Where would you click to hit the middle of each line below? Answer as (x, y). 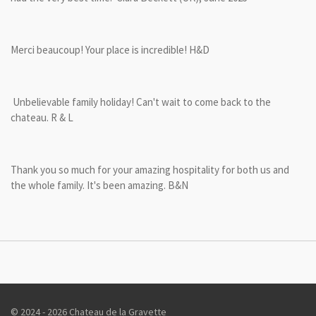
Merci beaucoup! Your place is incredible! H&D (110, 50)
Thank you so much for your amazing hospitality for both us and (150, 170)
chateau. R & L (42, 117)
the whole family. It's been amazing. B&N (99, 185)
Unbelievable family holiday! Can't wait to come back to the (142, 102)
